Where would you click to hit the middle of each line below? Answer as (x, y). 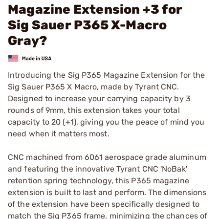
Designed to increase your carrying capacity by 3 (99, 98)
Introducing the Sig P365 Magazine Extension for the (107, 75)
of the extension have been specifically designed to (104, 204)
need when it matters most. (59, 133)
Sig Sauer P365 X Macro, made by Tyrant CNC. (94, 87)
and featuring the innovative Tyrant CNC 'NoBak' (98, 169)
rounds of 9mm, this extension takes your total (94, 110)
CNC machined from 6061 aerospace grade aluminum (107, 157)
